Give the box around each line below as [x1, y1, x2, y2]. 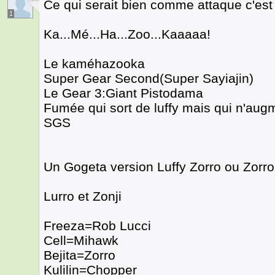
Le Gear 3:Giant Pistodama [44, 86, 203, 100]
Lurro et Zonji [44, 189, 122, 203]
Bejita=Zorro [44, 248, 115, 262]
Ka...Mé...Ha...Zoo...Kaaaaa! [44, 27, 211, 41]
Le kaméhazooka [44, 56, 145, 71]
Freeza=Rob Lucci [44, 219, 151, 233]
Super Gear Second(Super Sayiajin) [44, 71, 254, 85]
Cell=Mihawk [44, 233, 118, 247]
